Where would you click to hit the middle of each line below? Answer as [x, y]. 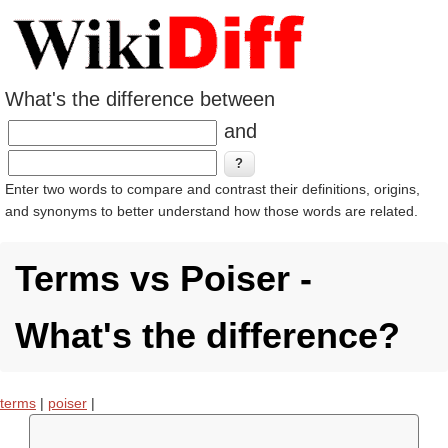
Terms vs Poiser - [163, 278]
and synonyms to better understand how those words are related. [211, 211]
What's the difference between [140, 99]
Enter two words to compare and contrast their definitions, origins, [212, 189]
